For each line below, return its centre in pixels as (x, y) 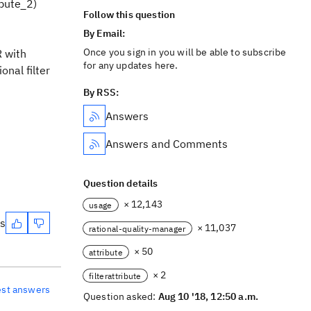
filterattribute (115, 276)
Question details (121, 183)
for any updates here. (131, 65)
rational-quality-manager (137, 228)
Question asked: (121, 296)
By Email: (106, 33)
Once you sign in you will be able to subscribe (185, 52)
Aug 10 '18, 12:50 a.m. (208, 296)
